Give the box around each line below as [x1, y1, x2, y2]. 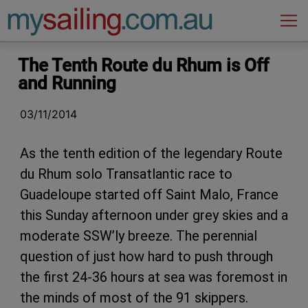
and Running [18, 72, 116, 93]
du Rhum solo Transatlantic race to [20, 165, 232, 182]
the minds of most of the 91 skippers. [20, 289, 248, 306]
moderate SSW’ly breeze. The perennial [20, 227, 257, 244]
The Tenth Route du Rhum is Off [18, 54, 269, 76]
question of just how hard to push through [20, 247, 273, 265]
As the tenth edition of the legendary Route [20, 144, 283, 162]
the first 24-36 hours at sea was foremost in [20, 268, 287, 285]
